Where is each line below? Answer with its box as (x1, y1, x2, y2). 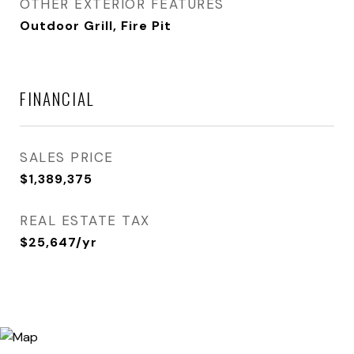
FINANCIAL (20, 86, 94, 111)
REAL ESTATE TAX (20, 212, 150, 229)
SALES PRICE (20, 149, 114, 166)
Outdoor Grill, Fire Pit (20, 17, 171, 34)
